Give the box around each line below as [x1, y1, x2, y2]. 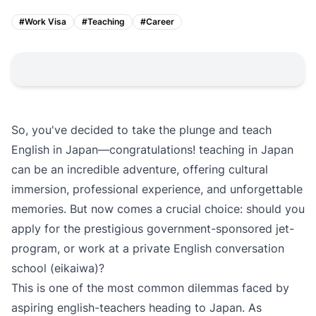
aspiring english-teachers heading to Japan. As [11, 300, 262, 315]
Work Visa [25, 16, 66, 27]
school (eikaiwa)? [11, 261, 104, 275]
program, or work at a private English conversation [11, 241, 284, 255]
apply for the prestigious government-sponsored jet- [11, 221, 294, 236]
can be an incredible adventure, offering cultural [11, 162, 268, 176]
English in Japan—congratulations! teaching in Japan [11, 142, 293, 157]
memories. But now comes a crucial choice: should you [11, 202, 305, 216]
